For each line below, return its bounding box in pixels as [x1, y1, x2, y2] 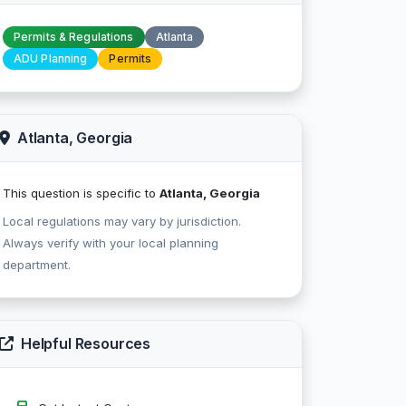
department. [3, 257, 71, 272]
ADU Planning [14, 52, 88, 65]
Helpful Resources [20, 334, 151, 353]
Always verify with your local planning [3, 236, 218, 250]
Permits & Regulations [14, 30, 134, 43]
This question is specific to [3, 186, 159, 200]
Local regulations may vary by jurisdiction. [3, 214, 241, 228]
